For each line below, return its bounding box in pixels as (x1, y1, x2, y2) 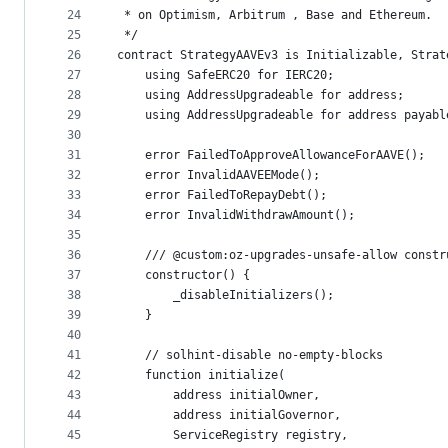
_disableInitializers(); (117, 288, 334, 303)
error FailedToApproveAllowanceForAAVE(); (117, 148, 425, 163)
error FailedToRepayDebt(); (117, 188, 327, 203)
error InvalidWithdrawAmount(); (117, 208, 355, 223)
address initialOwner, (117, 388, 320, 403)
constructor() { (117, 268, 250, 283)
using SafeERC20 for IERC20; (117, 68, 334, 83)
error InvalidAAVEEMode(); (117, 168, 320, 183)
